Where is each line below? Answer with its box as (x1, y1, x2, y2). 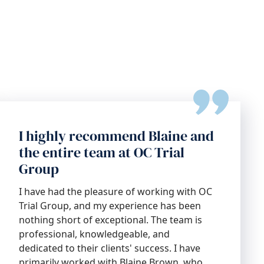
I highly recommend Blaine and (18, 126, 214, 146)
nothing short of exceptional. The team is (18, 213, 202, 226)
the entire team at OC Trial (18, 143, 184, 162)
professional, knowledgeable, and (18, 227, 170, 240)
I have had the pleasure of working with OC (18, 185, 212, 198)
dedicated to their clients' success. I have (18, 242, 200, 255)
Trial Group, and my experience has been (18, 199, 201, 212)
